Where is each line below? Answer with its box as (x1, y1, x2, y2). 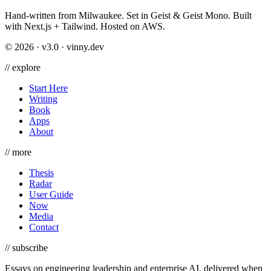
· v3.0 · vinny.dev (34, 41, 104, 52)
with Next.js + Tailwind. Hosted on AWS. (5, 21, 165, 31)
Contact (29, 221, 59, 232)
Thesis (29, 167, 54, 178)
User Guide (29, 189, 73, 200)
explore (12, 62, 41, 73)
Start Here (29, 82, 68, 93)
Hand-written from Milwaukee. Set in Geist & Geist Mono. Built (5, 10, 252, 21)
